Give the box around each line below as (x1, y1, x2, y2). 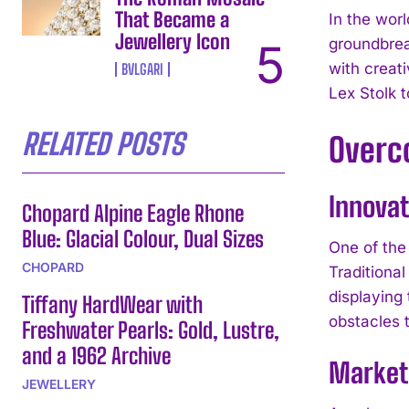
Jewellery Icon (115, 28, 231, 54)
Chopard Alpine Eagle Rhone (22, 199, 244, 226)
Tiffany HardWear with (22, 290, 203, 318)
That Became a (115, 6, 230, 32)
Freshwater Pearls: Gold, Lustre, (22, 316, 279, 343)
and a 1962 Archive (22, 341, 171, 369)
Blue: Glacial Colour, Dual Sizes (22, 225, 264, 252)
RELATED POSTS (22, 126, 184, 162)
